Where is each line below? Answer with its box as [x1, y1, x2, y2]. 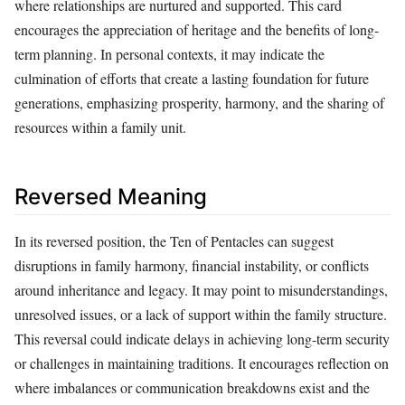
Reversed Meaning [14, 183, 207, 210]
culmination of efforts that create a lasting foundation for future [14, 68, 369, 88]
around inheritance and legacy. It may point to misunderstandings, [14, 280, 388, 300]
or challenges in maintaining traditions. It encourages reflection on [14, 353, 389, 373]
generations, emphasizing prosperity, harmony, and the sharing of [14, 92, 384, 112]
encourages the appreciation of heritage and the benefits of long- [14, 19, 379, 39]
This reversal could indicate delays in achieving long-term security [14, 329, 390, 349]
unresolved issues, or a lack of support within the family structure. [14, 305, 387, 325]
